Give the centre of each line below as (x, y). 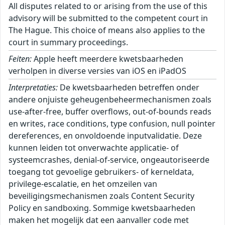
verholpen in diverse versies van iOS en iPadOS (97, 71)
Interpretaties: (33, 88)
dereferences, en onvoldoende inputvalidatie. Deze (105, 136)
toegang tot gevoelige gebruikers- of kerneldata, (101, 172)
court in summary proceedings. (68, 42)
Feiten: (20, 59)
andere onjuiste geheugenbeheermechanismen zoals (110, 100)
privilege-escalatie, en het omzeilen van (83, 184)
